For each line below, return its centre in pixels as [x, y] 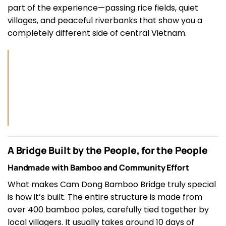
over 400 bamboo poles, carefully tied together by [108, 210]
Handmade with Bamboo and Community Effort [98, 168]
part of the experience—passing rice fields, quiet [103, 8]
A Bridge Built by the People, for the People [108, 151]
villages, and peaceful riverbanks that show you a [105, 20]
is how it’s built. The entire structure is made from [105, 197]
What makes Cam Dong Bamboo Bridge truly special [112, 185]
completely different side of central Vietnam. [97, 33]
